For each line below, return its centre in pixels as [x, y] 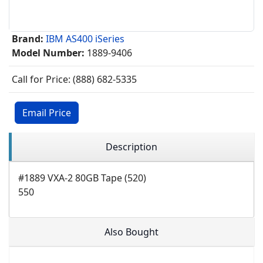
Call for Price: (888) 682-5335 [74, 80]
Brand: [28, 39]
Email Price [47, 113]
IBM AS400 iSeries [85, 39]
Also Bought [131, 232]
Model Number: [48, 53]
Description [131, 147]
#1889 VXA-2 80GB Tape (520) [82, 178]
